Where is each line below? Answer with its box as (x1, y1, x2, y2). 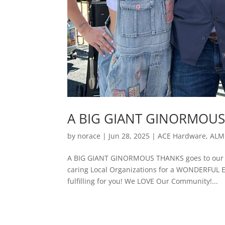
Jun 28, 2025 (108, 131, 150, 141)
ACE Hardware (158, 131, 206, 141)
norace (77, 131, 101, 141)
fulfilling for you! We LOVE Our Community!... (67, 176, 218, 186)
